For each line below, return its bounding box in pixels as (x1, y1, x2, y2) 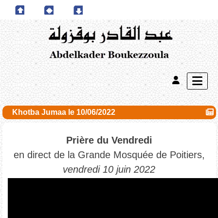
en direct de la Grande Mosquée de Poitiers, (13, 149, 205, 160)
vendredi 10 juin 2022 (63, 164, 155, 175)
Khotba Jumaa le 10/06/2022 (12, 108, 115, 116)
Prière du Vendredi (66, 135, 152, 145)
